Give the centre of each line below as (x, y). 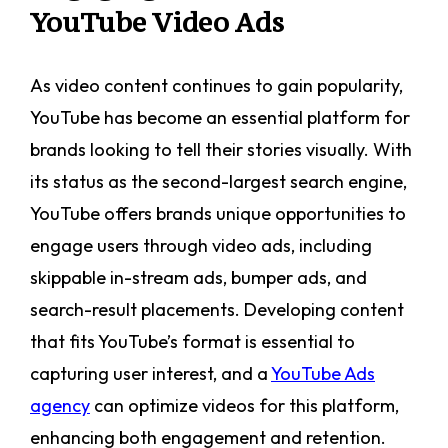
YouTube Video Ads (157, 22)
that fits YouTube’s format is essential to (192, 342)
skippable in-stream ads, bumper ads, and (198, 278)
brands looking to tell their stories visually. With (221, 150)
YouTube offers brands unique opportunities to (218, 214)
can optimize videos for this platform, (244, 406)
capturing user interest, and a (150, 374)
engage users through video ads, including (201, 246)
